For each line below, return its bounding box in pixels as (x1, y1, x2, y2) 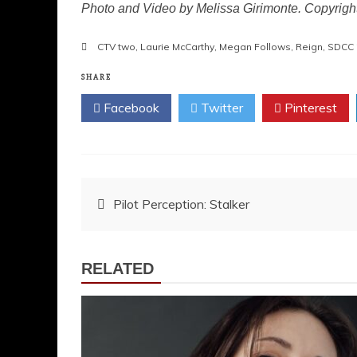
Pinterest (281, 100, 337, 116)
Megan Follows (219, 41, 291, 53)
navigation (80, 227, 210, 256)
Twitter (198, 100, 243, 116)
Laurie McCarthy (140, 41, 214, 53)
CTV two (97, 41, 135, 53)
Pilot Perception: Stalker (113, 196, 249, 212)
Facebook (100, 100, 159, 116)
